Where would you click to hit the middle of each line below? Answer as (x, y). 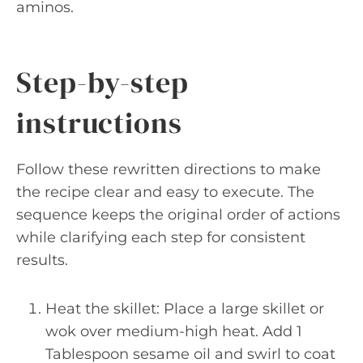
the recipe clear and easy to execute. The (165, 192)
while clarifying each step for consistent (161, 237)
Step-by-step (102, 82)
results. (42, 260)
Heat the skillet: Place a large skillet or (185, 309)
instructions (99, 123)
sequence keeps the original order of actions (178, 215)
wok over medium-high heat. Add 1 (174, 331)
